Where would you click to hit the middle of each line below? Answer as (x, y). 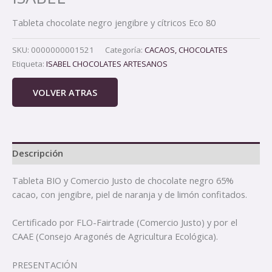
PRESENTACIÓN (45, 264)
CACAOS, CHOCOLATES (186, 50)
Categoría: (125, 50)
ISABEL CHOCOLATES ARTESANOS (107, 64)
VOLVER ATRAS (65, 92)
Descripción (38, 153)
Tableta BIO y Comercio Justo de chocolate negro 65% (123, 181)
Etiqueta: (29, 64)
